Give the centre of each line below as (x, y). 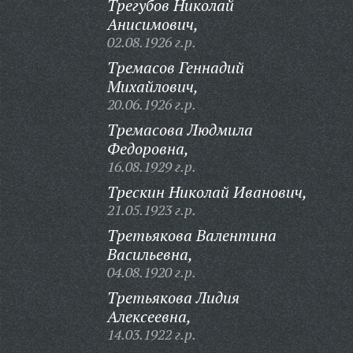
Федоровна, (148, 149)
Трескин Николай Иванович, (207, 192)
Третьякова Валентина (191, 235)
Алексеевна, (149, 316)
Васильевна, (150, 254)
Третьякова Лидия (173, 297)
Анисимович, (152, 24)
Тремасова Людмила (180, 130)
